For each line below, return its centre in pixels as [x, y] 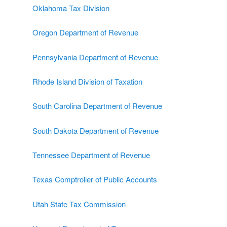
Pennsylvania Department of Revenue [95, 57]
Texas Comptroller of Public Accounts [95, 179]
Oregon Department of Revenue [85, 32]
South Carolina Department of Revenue [97, 106]
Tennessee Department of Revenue [91, 155]
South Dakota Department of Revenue [96, 130]
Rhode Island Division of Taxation [87, 81]
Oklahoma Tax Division [71, 8]
